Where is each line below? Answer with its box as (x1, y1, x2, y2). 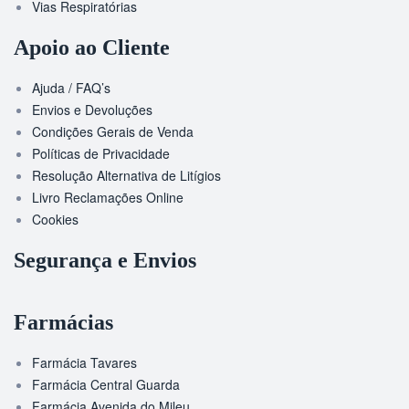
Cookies (32, 210, 79, 228)
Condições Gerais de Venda (32, 122, 194, 141)
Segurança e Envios (14, 248, 196, 272)
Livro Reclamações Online (32, 188, 184, 206)
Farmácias (14, 310, 113, 334)
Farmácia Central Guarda (32, 375, 180, 393)
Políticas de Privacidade (32, 144, 170, 163)
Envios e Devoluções (32, 100, 152, 119)
